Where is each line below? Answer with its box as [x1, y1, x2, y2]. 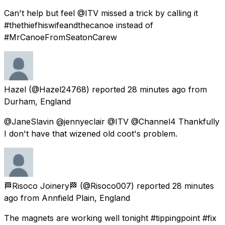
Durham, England [4, 96, 71, 106]
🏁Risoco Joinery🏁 [4, 180, 77, 191]
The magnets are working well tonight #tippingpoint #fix [4, 212, 216, 223]
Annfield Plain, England [42, 192, 130, 203]
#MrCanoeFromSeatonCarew [4, 32, 117, 42]
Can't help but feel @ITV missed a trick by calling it [4, 8, 198, 18]
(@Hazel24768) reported [29, 84, 125, 94]
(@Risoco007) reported [80, 180, 170, 191]
